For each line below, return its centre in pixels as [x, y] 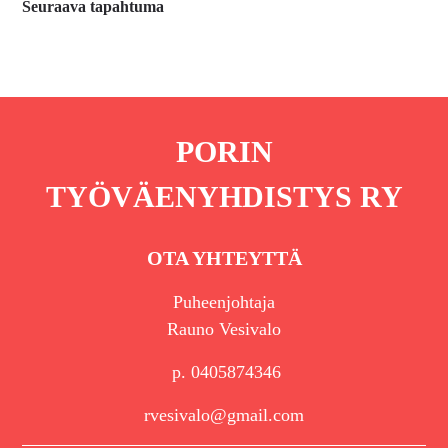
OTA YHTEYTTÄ [224, 257]
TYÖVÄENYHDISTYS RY [224, 196]
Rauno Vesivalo [224, 328]
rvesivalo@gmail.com [224, 414]
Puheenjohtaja [224, 301]
